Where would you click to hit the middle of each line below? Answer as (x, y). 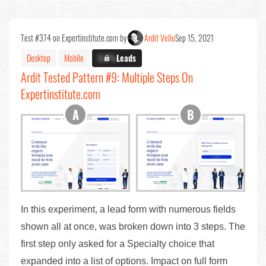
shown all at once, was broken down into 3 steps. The (133, 226)
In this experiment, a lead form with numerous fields (128, 209)
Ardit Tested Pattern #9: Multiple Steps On (107, 77)
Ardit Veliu (160, 38)
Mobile (74, 58)
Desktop (39, 58)
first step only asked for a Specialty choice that (118, 243)
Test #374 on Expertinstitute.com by (74, 38)
